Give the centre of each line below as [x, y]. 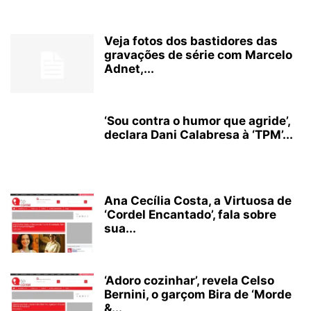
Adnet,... [129, 69]
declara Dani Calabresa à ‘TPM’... [199, 135]
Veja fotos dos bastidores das [191, 41]
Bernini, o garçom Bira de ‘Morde [198, 294]
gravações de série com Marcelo [198, 55]
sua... [120, 228]
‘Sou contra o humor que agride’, [197, 121]
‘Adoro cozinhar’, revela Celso [189, 280]
